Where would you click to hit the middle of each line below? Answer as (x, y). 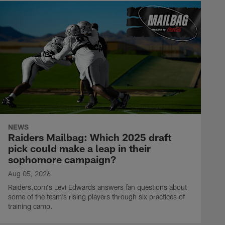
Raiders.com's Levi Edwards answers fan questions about (97, 187)
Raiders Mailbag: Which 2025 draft (90, 137)
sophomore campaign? (62, 159)
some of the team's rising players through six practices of (96, 197)
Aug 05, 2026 (29, 174)
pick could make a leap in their (79, 148)
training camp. (30, 206)
